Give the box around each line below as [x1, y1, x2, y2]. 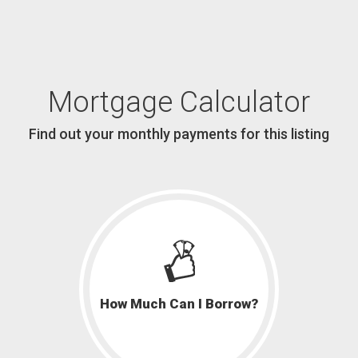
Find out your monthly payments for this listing [29, 125, 329, 143]
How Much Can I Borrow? [100, 296, 258, 312]
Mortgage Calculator [48, 86, 310, 120]
